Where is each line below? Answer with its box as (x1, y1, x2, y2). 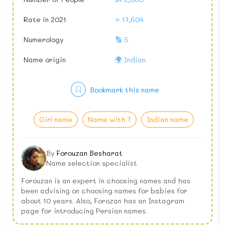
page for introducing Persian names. (21, 206, 147, 216)
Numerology (24, 35, 63, 45)
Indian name (147, 115, 188, 125)
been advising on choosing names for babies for (21, 186, 187, 196)
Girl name (39, 115, 72, 125)
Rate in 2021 (24, 15, 66, 25)
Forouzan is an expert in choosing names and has (21, 176, 190, 186)
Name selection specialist (46, 158, 137, 168)
